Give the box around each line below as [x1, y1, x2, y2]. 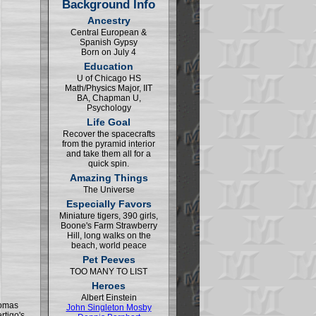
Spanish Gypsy [80, 37, 138, 47]
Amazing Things [69, 172, 148, 183]
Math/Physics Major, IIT [65, 83, 152, 93]
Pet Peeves [82, 254, 135, 265]
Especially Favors [66, 198, 152, 209]
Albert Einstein [80, 293, 137, 303]
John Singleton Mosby [66, 303, 152, 312]
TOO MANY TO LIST [70, 267, 147, 276]
